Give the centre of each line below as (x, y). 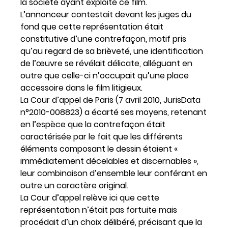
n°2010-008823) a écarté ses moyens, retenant (113, 112)
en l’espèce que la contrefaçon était (93, 124)
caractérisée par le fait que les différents (102, 136)
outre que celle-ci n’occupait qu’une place (105, 75)
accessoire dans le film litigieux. (81, 88)
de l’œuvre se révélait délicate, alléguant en (106, 63)
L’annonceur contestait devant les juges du (106, 14)
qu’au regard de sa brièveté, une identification (112, 51)
